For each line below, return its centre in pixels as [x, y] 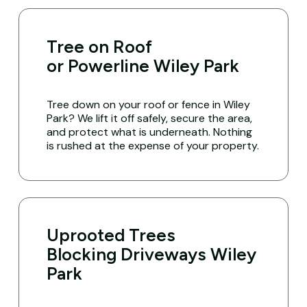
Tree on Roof [100, 46]
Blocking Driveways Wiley [152, 255]
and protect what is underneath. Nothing [150, 132]
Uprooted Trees [111, 235]
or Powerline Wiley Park [143, 65]
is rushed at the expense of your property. [153, 145]
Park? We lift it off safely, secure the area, [150, 118]
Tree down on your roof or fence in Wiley [149, 104]
